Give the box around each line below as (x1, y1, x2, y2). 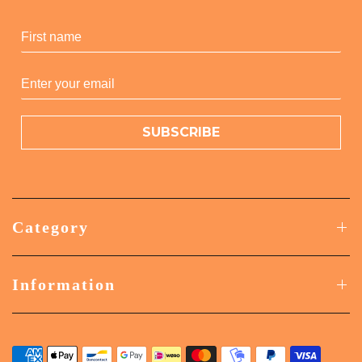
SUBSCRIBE (142, 124, 220, 140)
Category (12, 218, 89, 236)
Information (12, 276, 116, 293)
